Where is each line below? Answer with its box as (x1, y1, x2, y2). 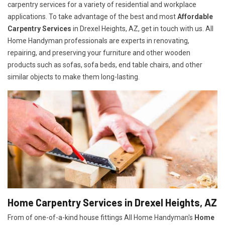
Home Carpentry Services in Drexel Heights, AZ (8, 196, 217, 209)
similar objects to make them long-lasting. (8, 73, 140, 81)
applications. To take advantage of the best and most (8, 13, 177, 21)
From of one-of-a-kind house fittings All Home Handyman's (8, 213, 194, 222)
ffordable (182, 13, 213, 21)
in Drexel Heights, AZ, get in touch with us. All (71, 25, 213, 33)
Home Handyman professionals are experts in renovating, (8, 37, 189, 45)
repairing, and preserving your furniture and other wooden (8, 49, 190, 57)
